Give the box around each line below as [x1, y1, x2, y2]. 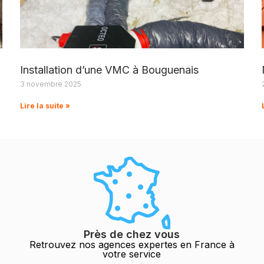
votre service [103, 247, 161, 260]
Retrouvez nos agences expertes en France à [29, 238, 235, 250]
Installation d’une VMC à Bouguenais [20, 63, 199, 76]
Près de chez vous [84, 227, 180, 240]
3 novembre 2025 [20, 79, 81, 88]
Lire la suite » [20, 101, 70, 110]
